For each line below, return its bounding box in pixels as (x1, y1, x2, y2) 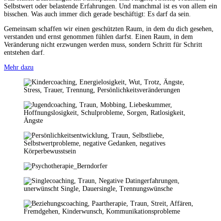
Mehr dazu (4, 64, 34, 72)
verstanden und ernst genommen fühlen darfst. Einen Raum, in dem (4, 33, 193, 41)
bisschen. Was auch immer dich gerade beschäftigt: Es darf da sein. (4, 10, 191, 18)
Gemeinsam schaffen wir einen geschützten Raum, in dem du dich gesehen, (4, 25, 214, 33)
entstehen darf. (4, 49, 45, 57)
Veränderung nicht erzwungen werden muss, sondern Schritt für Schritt (4, 41, 202, 49)
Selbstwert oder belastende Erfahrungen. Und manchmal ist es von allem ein (4, 2, 217, 10)
